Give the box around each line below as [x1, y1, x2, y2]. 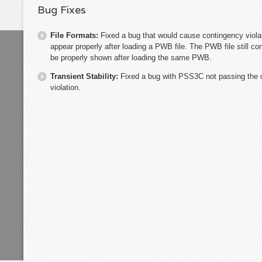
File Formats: [50, 30, 101, 40]
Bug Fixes [37, 3, 86, 17]
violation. [50, 82, 81, 92]
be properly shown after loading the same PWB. [50, 53, 212, 62]
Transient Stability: [50, 71, 120, 81]
